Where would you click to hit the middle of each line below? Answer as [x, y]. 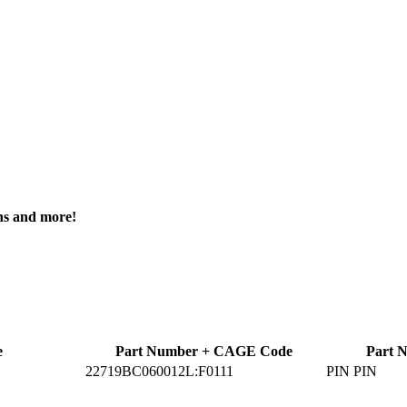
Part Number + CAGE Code [204, 351]
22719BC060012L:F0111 [159, 371]
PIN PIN [352, 371]
